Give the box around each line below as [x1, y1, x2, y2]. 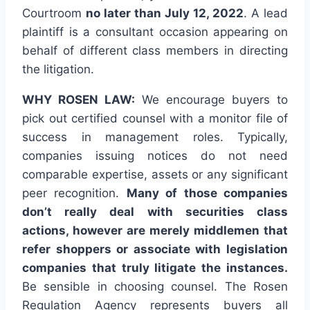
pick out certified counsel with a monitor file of [22, 111, 288, 126]
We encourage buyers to [141, 93, 288, 107]
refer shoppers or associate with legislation [22, 242, 288, 257]
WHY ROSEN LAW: [22, 93, 142, 107]
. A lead [244, 6, 288, 21]
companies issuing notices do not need [22, 149, 288, 163]
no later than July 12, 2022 [86, 6, 244, 21]
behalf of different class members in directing [22, 44, 288, 58]
